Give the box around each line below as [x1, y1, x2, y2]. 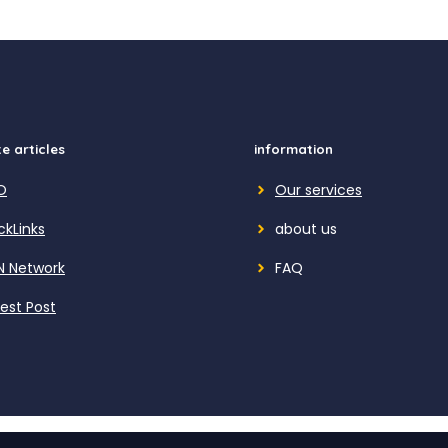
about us [275, 218, 337, 239]
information [254, 141, 333, 158]
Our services [275, 179, 362, 200]
